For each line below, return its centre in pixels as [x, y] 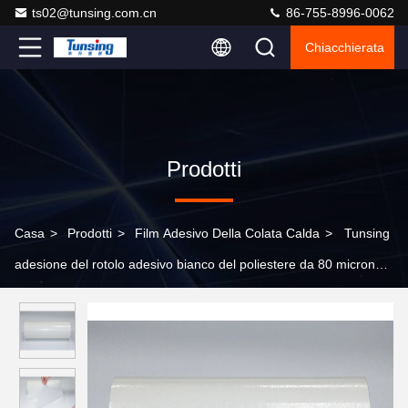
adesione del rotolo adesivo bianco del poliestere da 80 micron [195, 264]
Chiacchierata [345, 47]
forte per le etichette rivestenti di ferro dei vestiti [151, 295]
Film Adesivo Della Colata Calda [227, 233]
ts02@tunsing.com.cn [94, 13]
